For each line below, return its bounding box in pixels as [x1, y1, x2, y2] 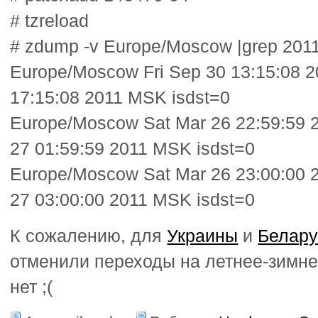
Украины [167, 226, 238, 246]
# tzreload [10, 11, 89, 31]
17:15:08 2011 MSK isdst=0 [10, 88, 231, 108]
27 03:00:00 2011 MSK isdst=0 [10, 190, 256, 210]
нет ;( [10, 277, 53, 297]
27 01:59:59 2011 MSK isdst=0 [10, 139, 256, 159]
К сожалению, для [10, 226, 168, 246]
